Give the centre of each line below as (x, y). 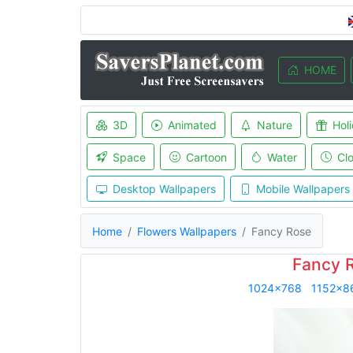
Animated (192, 125)
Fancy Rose (281, 231)
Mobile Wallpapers (303, 189)
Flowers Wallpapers (187, 231)
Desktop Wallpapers (164, 189)
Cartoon (206, 157)
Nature (274, 125)
